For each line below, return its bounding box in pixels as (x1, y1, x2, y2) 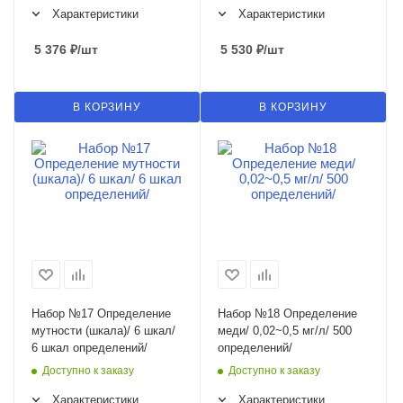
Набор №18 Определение (218, 307, 357, 321)
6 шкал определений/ (31, 341, 148, 355)
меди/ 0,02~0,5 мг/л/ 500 (218, 324, 352, 338)
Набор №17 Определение (31, 307, 171, 321)
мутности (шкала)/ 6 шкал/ (31, 324, 175, 338)
